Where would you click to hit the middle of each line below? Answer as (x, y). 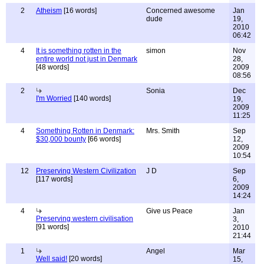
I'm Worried (54, 98)
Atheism (49, 11)
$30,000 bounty (61, 139)
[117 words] (54, 179)
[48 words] (52, 67)
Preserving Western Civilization (86, 171)
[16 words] (79, 11)
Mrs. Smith (163, 131)
